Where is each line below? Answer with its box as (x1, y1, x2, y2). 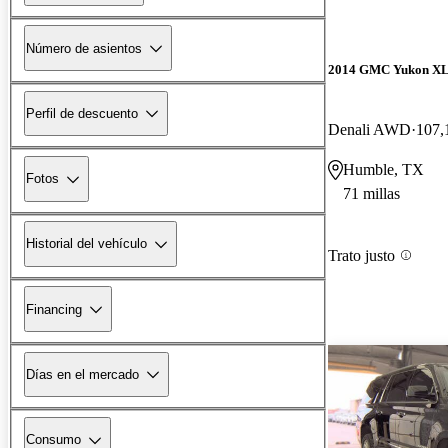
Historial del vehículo (26, 236, 147, 252)
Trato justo (328, 246, 395, 264)
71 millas (343, 184, 400, 202)
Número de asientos (26, 40, 142, 56)
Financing (26, 301, 82, 317)
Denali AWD (328, 120, 411, 138)
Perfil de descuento (26, 105, 138, 121)
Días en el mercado (26, 366, 139, 382)
